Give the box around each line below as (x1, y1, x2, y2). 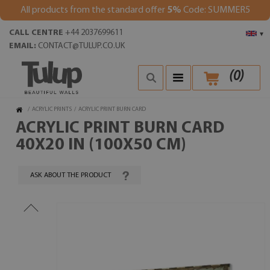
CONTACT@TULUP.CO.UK (38, 42, 125, 51)
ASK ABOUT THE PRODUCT (30, 172, 111, 179)
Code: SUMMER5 (181, 5, 250, 15)
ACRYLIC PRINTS (32, 106, 72, 113)
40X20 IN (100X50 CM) (16, 137, 186, 154)
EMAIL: (9, 42, 36, 51)
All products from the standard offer (20, 5, 167, 15)
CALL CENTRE (9, 28, 63, 37)
